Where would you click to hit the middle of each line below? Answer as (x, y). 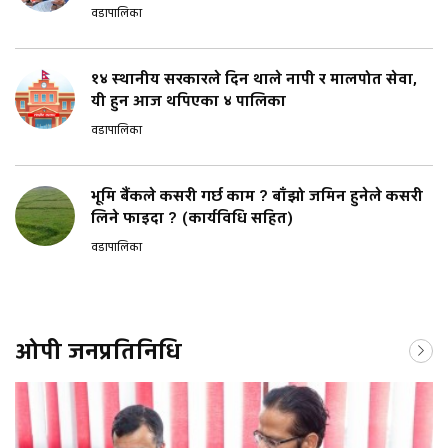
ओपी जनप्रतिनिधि (98, 352)
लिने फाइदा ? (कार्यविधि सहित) (192, 219)
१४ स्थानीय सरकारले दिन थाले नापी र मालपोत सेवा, (254, 80)
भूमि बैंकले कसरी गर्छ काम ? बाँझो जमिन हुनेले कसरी (257, 197)
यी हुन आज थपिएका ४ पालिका (188, 102)
